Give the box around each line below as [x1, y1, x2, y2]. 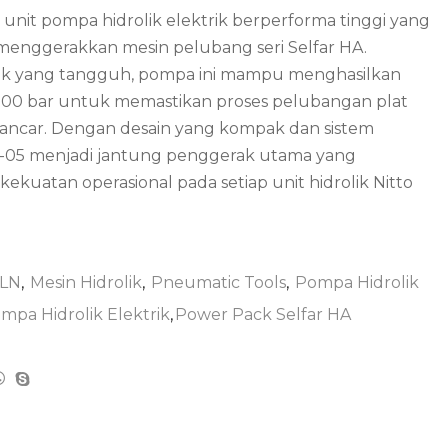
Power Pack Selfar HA [175, 305, 351, 325]
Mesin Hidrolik [30, 273, 142, 293]
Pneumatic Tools [151, 273, 286, 293]
